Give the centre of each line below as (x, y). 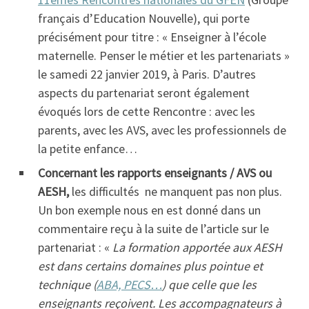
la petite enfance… (88, 148)
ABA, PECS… (129, 284)
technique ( (67, 284)
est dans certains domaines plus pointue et (150, 266)
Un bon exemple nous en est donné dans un (149, 210)
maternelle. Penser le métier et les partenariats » (164, 55)
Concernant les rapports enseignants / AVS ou (155, 172)
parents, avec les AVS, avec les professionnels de (162, 130)
